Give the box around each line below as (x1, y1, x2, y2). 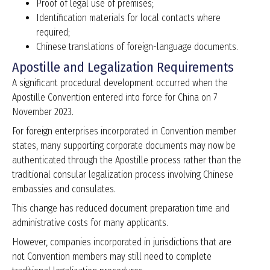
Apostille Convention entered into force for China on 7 (12, 92, 217, 104)
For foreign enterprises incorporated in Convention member (12, 125, 236, 137)
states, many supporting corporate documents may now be (12, 140, 236, 152)
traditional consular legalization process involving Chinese (12, 169, 233, 181)
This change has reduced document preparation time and (12, 202, 230, 215)
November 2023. (12, 106, 74, 118)
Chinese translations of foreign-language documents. (36, 41, 238, 53)
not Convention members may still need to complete (12, 251, 212, 263)
